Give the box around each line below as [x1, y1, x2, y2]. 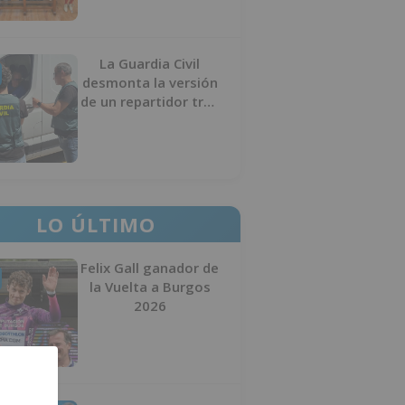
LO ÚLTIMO [35, 211, 155, 238]
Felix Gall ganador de [80, 259, 219, 277]
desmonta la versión [81, 73, 218, 91]
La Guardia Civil [99, 54, 200, 72]
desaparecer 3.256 [89, 111, 211, 129]
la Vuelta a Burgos [89, 278, 211, 296]
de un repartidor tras [80, 92, 219, 110]
